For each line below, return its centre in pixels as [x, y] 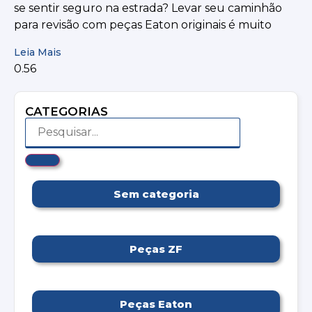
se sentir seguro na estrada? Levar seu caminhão [148, 8]
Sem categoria [156, 194]
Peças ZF [156, 249]
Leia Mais [38, 52]
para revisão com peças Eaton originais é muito [143, 25]
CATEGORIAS [67, 111]
